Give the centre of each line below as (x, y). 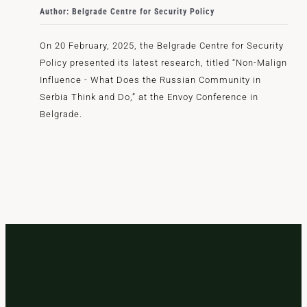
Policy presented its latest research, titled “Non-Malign (163, 63)
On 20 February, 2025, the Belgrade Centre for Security (162, 46)
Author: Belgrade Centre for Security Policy (127, 12)
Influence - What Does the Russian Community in (150, 80)
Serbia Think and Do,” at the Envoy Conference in (149, 97)
